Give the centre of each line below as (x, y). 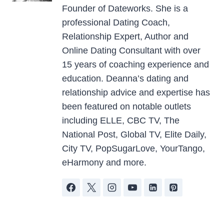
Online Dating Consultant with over (131, 50)
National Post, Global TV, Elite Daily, (134, 134)
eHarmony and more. (104, 162)
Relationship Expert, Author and (125, 36)
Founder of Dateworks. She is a (125, 8)
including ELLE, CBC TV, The (121, 120)
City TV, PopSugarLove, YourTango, (133, 148)
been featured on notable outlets (126, 106)
